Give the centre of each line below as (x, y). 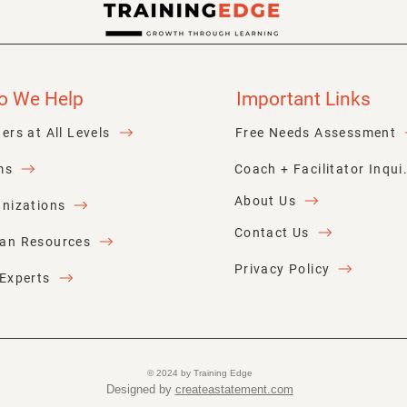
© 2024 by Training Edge (199, 373)
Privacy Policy (282, 268)
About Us (265, 200)
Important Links (303, 99)
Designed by (140, 390)
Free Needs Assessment (316, 132)
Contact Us (272, 232)
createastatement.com (234, 390)
